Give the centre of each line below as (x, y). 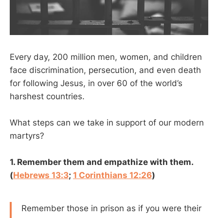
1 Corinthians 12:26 (112, 175)
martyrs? (27, 136)
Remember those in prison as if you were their (111, 208)
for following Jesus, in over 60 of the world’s (96, 83)
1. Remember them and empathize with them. (101, 162)
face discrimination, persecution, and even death (105, 70)
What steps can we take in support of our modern (107, 122)
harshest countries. (47, 96)
